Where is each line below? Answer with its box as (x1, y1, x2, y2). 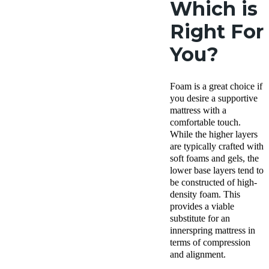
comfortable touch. (170, 116, 241, 127)
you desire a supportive (170, 92, 258, 103)
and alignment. (170, 249, 228, 259)
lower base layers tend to (170, 165, 264, 175)
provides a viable (170, 201, 234, 211)
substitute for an (170, 213, 230, 223)
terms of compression (170, 237, 250, 247)
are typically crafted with (170, 141, 264, 151)
